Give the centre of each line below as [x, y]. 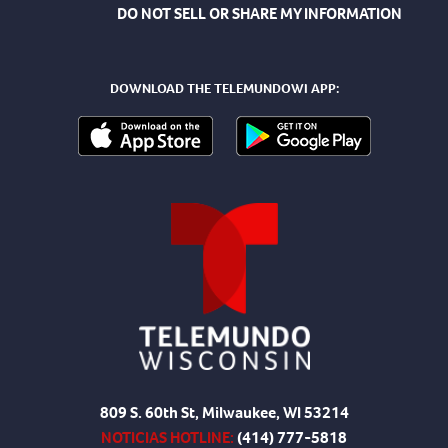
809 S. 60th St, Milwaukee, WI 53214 [224, 412]
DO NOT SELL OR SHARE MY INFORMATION [259, 13]
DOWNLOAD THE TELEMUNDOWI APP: [224, 88]
